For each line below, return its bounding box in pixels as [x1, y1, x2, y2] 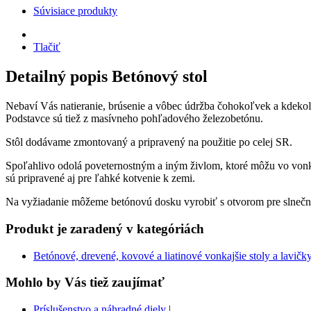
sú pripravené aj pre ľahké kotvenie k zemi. [6, 172, 195, 185]
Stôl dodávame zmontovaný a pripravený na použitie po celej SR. [6, 136, 292, 149]
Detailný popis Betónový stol [6, 67, 208, 86]
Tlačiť [33, 41, 60, 53]
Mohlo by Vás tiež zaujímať [6, 275, 165, 290]
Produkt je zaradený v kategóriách [6, 221, 204, 236]
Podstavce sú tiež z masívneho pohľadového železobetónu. [6, 112, 263, 125]
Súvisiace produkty [33, 5, 117, 17]
